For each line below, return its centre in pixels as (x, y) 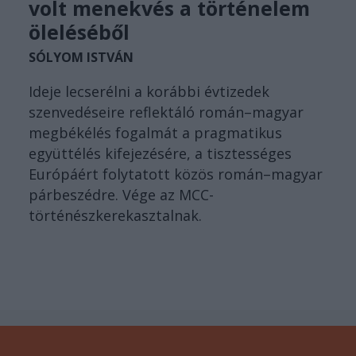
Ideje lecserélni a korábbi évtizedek (149, 92)
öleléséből (79, 32)
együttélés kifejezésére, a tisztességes (160, 154)
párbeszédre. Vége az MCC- (121, 195)
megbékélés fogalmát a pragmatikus (155, 133)
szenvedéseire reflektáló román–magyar (166, 112)
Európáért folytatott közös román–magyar (176, 174)
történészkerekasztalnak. (115, 216)
